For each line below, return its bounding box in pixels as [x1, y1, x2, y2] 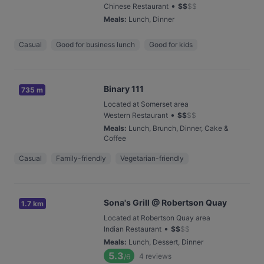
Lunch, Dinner [128, 15, 174, 24]
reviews [146, 251, 171, 260]
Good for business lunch [56, 40, 135, 49]
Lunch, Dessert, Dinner [128, 237, 203, 246]
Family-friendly [56, 154, 106, 163]
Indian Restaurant [104, 225, 161, 233]
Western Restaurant [104, 111, 168, 120]
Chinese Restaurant [104, 2, 169, 11]
